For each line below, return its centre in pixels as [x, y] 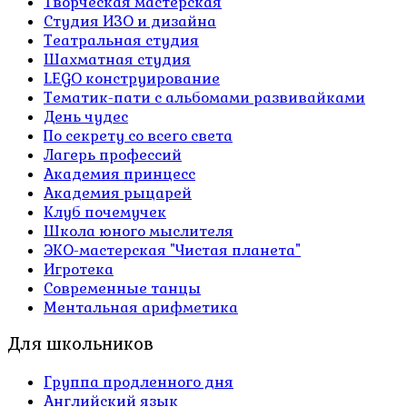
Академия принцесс [119, 174]
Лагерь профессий [113, 154]
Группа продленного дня [139, 382]
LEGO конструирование [132, 78]
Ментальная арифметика [141, 307]
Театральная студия [121, 40]
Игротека [79, 269]
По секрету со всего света [138, 135]
